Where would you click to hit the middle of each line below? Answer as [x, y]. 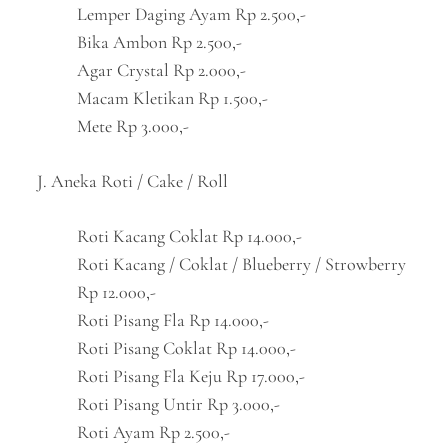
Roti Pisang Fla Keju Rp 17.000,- [191, 376]
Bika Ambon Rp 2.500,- [160, 42]
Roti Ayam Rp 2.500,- [154, 432]
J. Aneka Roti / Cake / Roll [133, 181]
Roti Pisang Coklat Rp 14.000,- [187, 348]
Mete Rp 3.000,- [133, 126]
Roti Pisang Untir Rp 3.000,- [179, 404]
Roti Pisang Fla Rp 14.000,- [173, 320]
